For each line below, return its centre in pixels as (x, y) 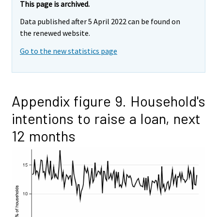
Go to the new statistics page (69, 51)
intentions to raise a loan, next (106, 118)
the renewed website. (55, 33)
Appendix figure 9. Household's (108, 101)
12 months (44, 136)
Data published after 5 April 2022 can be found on (100, 22)
